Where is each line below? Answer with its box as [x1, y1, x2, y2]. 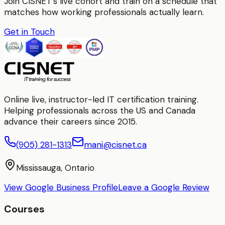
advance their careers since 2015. [4, 116, 137, 127]
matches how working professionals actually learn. [4, 6, 204, 18]
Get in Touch [4, 26, 55, 37]
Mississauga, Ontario [16, 162, 94, 173]
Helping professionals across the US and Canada [4, 104, 195, 116]
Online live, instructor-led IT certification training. [4, 93, 198, 105]
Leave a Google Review [118, 181, 209, 193]
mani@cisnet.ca [84, 139, 147, 150]
